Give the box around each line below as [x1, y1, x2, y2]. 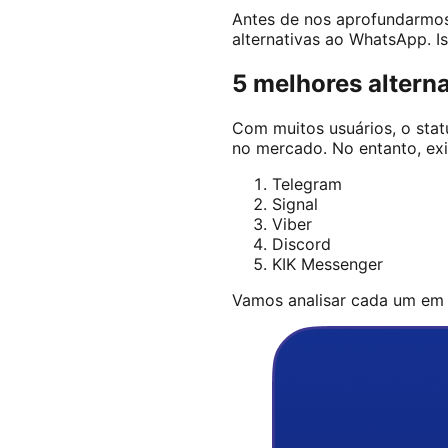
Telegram [272, 173, 342, 194]
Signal [272, 193, 318, 214]
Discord [272, 233, 331, 254]
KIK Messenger [272, 253, 383, 274]
